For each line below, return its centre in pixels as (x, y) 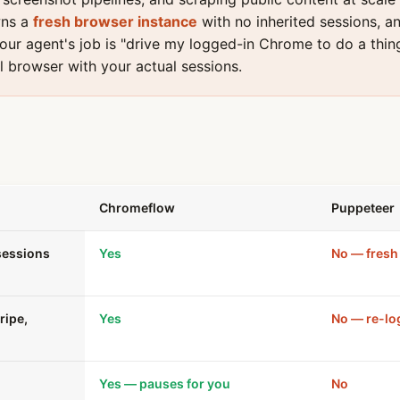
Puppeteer (363, 208)
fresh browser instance (115, 21)
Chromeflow (137, 208)
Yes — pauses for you (165, 383)
